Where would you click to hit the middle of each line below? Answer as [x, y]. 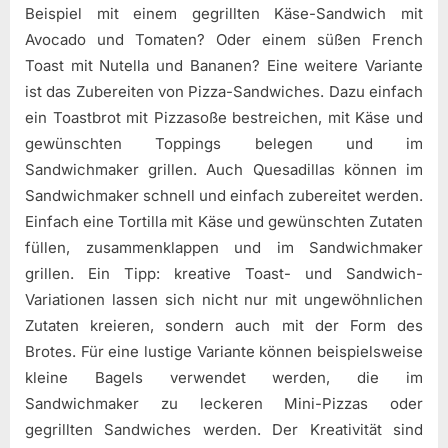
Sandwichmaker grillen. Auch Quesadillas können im [224, 170]
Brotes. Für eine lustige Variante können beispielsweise [224, 352]
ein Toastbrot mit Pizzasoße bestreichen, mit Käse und [224, 118]
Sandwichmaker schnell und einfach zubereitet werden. [224, 196]
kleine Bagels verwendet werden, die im [224, 378]
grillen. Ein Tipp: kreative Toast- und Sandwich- [224, 274]
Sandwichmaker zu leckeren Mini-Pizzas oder [224, 404]
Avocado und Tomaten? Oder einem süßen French [224, 40]
